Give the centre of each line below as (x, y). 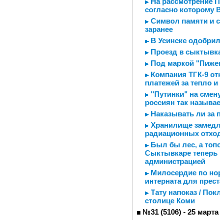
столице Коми (170, 201)
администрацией (175, 161)
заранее (159, 29)
